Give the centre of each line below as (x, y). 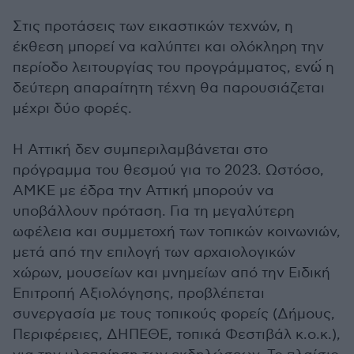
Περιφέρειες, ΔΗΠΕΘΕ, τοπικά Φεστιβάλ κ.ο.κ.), (177, 335)
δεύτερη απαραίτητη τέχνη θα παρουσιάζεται (169, 88)
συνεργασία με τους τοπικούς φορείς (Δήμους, (174, 314)
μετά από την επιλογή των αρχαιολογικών (154, 252)
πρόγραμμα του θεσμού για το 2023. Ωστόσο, (168, 170)
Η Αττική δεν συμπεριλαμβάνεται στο (140, 150)
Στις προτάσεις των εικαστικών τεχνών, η (153, 26)
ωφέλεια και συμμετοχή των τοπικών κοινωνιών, (177, 232)
